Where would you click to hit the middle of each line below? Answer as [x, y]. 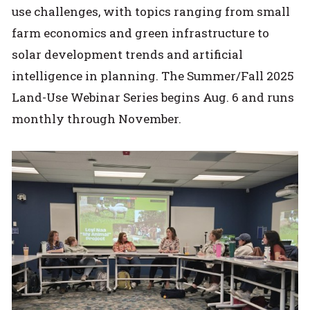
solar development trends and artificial [128, 55]
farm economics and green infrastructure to [141, 33]
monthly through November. [97, 119]
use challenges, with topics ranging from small [151, 12]
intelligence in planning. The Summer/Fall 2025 [153, 76]
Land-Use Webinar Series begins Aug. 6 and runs [153, 98]
